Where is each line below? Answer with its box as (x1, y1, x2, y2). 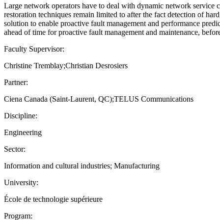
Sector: (4, 144, 26, 153)
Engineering (4, 128, 42, 137)
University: (4, 178, 38, 187)
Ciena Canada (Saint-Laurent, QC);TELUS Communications (4, 94, 193, 103)
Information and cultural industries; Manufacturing (4, 161, 160, 170)
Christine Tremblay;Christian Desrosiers (4, 61, 128, 70)
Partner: (4, 78, 28, 86)
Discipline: (4, 111, 37, 120)
